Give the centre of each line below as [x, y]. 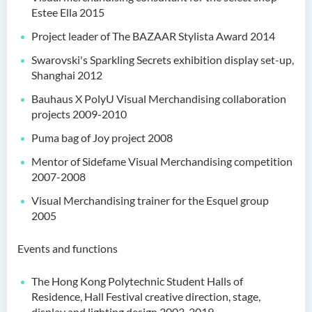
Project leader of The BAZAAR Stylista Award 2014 [153, 36]
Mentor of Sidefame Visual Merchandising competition [162, 161]
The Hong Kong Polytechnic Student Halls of [137, 281]
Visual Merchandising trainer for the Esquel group [150, 200]
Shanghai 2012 [67, 75]
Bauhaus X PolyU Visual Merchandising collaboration [159, 99]
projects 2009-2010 [79, 114]
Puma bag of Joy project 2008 [102, 138]
